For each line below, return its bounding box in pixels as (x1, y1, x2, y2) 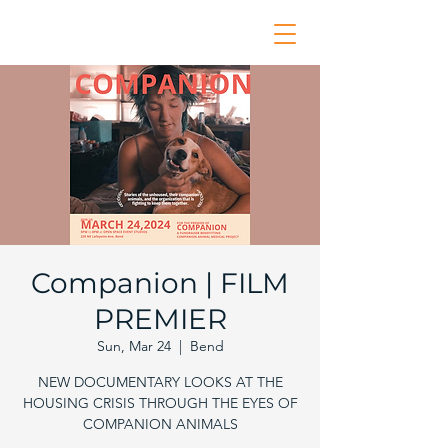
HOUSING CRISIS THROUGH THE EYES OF (22, 394, 298, 412)
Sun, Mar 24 (96, 337, 171, 355)
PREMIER (93, 302, 227, 336)
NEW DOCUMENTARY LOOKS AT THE (37, 373, 283, 391)
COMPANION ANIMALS (82, 415, 238, 433)
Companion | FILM (31, 266, 289, 300)
